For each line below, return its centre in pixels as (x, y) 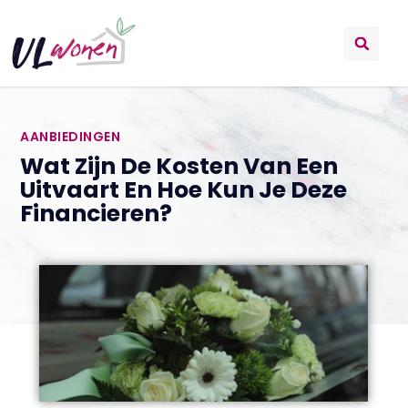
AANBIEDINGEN (71, 136)
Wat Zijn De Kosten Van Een (179, 166)
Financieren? (97, 213)
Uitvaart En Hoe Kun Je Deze (184, 189)
